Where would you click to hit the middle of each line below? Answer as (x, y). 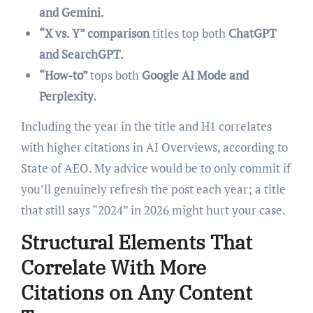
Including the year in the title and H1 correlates (146, 126)
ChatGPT (252, 34)
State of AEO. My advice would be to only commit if (155, 168)
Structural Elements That (136, 242)
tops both (116, 75)
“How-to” (64, 75)
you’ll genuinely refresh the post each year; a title (153, 189)
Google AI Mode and (195, 75)
